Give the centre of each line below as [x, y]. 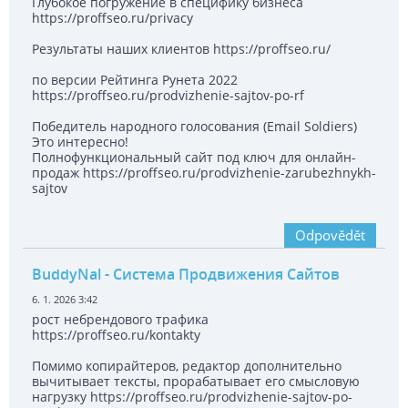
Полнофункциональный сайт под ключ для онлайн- [194, 158]
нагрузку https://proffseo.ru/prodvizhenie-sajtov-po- [192, 397]
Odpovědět [330, 235]
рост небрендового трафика [120, 320]
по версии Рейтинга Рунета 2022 [135, 80]
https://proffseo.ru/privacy [112, 18]
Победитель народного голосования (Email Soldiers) [194, 127]
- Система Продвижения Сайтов [220, 275]
